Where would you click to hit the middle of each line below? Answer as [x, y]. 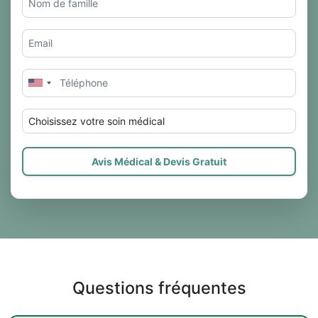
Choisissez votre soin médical [97, 121]
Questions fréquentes [159, 287]
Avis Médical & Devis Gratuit [159, 161]
